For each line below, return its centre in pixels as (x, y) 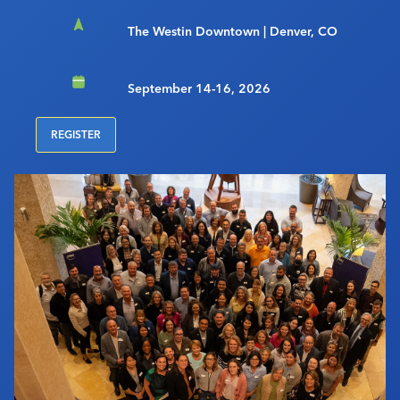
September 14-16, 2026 (199, 89)
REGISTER (76, 135)
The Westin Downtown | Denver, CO (233, 32)
